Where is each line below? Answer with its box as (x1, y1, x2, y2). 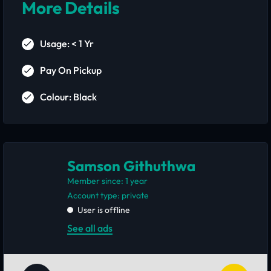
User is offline (77, 204, 130, 215)
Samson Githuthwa (67, 157, 195, 175)
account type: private (73, 190, 149, 201)
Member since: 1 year (67, 175, 148, 186)
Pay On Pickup (40, 64, 102, 76)
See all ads (67, 222, 113, 234)
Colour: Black (40, 91, 97, 103)
